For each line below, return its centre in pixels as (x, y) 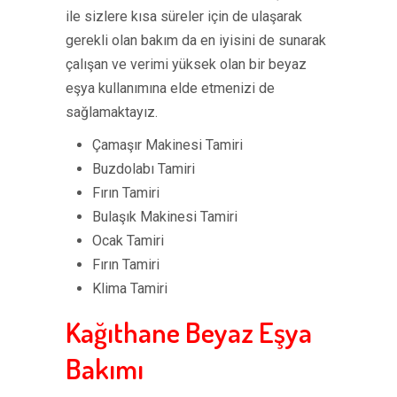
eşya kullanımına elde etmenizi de (170, 88)
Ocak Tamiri (128, 241)
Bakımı (105, 368)
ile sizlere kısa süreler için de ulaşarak (184, 16)
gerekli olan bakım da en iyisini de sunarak (196, 40)
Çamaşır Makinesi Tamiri (167, 145)
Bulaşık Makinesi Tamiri (165, 217)
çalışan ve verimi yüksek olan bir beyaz (186, 64)
